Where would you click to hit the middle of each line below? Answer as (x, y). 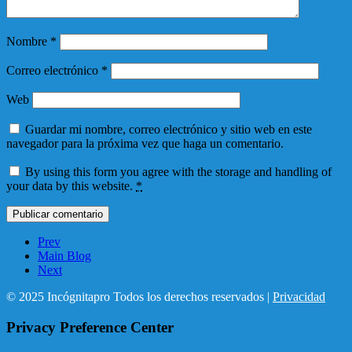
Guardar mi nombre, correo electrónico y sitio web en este (169, 129)
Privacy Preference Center (90, 327)
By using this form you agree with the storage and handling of (178, 171)
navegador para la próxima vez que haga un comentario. (145, 143)
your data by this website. (71, 185)
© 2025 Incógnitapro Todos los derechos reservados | (139, 296)
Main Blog (64, 255)
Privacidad (299, 296)
